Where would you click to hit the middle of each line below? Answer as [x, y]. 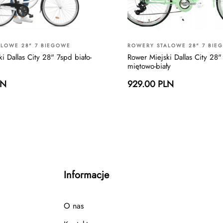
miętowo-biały [149, 66]
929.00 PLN [151, 84]
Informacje [86, 175]
